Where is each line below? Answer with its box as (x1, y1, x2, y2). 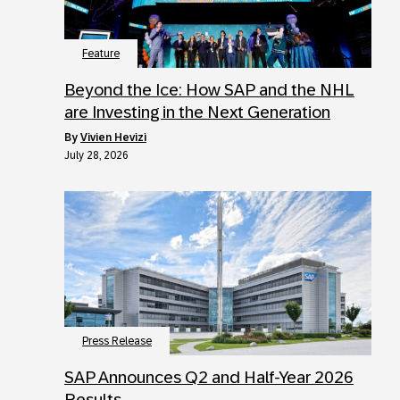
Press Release (82, 334, 152, 347)
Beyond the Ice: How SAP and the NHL (64, 79, 354, 99)
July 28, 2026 (64, 148, 129, 162)
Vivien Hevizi (80, 130, 146, 144)
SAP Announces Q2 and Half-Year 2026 (64, 367, 354, 387)
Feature (82, 46, 120, 60)
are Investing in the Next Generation (64, 102, 330, 121)
